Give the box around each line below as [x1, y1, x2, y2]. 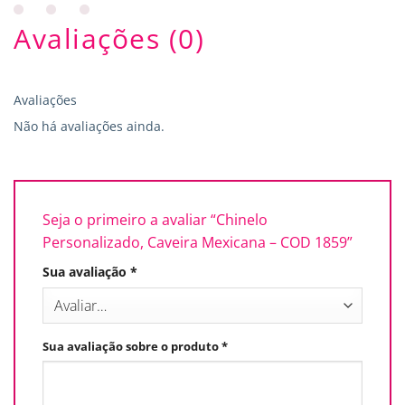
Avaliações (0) [14, 20, 204, 58]
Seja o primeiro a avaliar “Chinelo [42, 210, 268, 231]
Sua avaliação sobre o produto [42, 339, 221, 355]
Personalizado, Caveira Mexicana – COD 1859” [42, 232, 356, 253]
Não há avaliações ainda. [14, 118, 165, 136]
